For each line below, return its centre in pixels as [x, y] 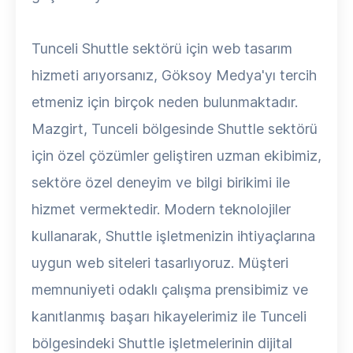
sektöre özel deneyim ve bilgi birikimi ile [161, 182]
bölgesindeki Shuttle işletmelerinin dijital [162, 343]
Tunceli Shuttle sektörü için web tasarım [162, 48]
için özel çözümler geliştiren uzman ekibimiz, [176, 156]
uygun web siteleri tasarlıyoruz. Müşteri [160, 263]
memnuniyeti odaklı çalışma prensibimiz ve [170, 290]
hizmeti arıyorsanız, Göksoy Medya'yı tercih [174, 75]
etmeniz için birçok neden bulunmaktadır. [165, 102]
